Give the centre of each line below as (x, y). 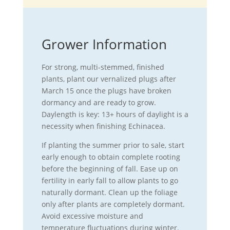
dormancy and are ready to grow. (99, 102)
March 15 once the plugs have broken (106, 91)
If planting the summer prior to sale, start (113, 145)
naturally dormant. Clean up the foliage (109, 192)
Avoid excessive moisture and (92, 216)
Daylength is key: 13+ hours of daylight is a (115, 114)
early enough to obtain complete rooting (111, 157)
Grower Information (104, 44)
